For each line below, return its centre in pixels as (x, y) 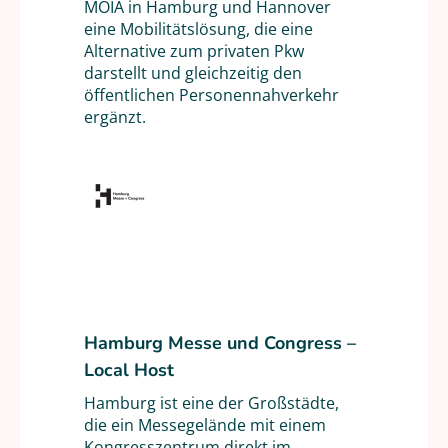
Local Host (129, 370)
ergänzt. (115, 117)
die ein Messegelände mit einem (205, 425)
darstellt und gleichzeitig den (193, 73)
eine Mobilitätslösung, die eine (198, 29)
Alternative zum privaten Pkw (194, 51)
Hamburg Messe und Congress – (220, 343)
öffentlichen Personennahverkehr (211, 95)
